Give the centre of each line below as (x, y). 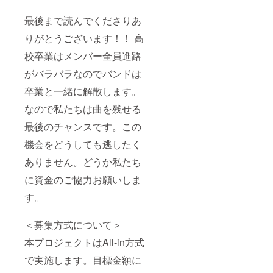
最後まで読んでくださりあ (83, 21)
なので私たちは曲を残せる (83, 109)
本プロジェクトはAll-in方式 (84, 243)
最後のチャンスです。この (83, 127)
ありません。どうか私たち (83, 162)
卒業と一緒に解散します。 (83, 91)
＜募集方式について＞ (73, 225)
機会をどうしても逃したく (83, 144)
